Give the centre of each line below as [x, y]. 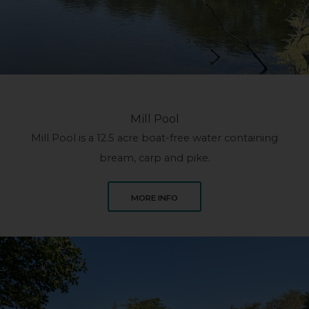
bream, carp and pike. [154, 158]
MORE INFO [154, 198]
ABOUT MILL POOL [217, 197]
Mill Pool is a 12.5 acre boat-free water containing [154, 138]
